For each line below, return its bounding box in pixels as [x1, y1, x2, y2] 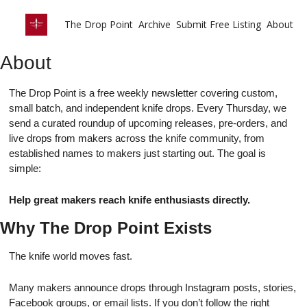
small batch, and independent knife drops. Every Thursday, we [9, 102, 286, 114]
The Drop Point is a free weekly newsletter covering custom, [9, 87, 278, 99]
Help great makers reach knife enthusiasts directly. [9, 194, 250, 206]
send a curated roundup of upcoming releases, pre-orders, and [9, 117, 287, 129]
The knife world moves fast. [9, 250, 132, 262]
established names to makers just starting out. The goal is [9, 147, 266, 159]
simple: [9, 162, 41, 174]
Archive [138, 18, 171, 31]
